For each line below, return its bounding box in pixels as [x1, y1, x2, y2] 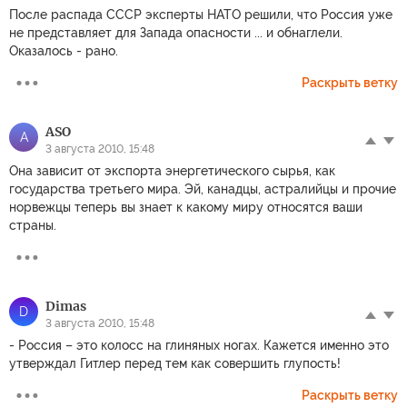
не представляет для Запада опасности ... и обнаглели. [9, 25, 342, 41]
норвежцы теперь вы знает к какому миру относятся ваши [9, 200, 362, 215]
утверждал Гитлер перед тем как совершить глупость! [9, 356, 341, 372]
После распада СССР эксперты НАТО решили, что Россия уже [9, 7, 392, 23]
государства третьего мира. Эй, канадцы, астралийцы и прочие [9, 182, 396, 197]
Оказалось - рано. [9, 44, 118, 59]
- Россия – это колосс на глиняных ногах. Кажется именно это [9, 338, 389, 353]
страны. [9, 218, 56, 233]
